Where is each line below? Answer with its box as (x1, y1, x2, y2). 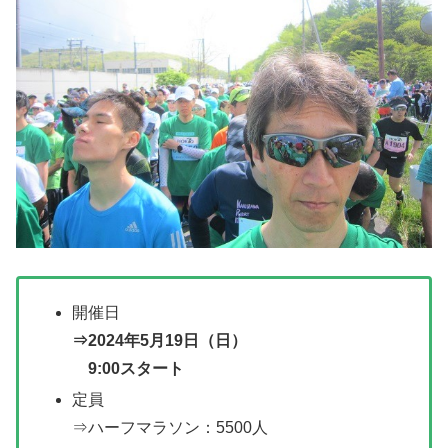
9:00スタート (72, 359, 185, 377)
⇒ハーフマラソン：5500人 (72, 418, 269, 436)
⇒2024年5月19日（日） (72, 331, 248, 349)
